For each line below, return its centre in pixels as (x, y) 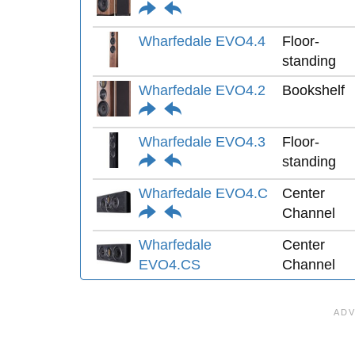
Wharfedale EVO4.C (203, 193)
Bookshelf (313, 90)
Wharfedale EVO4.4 (202, 41)
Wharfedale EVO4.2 (202, 90)
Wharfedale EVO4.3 (202, 142)
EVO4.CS (170, 265)
